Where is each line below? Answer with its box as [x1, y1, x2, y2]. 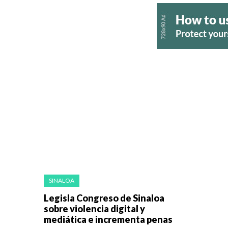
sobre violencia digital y [44, 203, 145, 215]
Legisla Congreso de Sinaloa [44, 192, 164, 204]
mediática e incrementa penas [44, 214, 173, 225]
